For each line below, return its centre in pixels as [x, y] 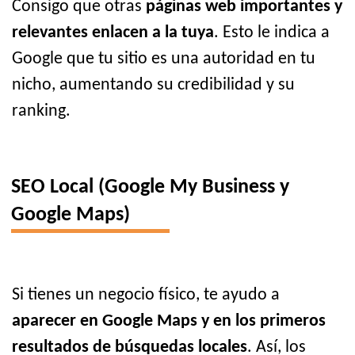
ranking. [41, 112]
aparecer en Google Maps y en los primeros [169, 322]
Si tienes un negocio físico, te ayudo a [146, 296]
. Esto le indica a [272, 33]
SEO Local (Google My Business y [150, 188]
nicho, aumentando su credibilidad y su [153, 86]
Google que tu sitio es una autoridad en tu [164, 59]
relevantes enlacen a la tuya [113, 33]
